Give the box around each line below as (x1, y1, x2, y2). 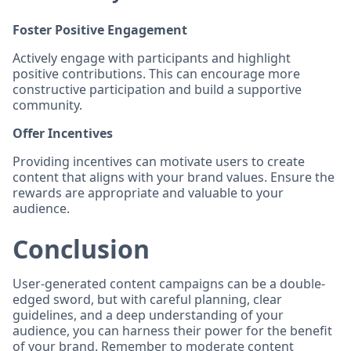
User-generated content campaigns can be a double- (13, 275, 325, 292)
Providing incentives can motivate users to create (13, 153, 305, 170)
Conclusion (13, 232, 150, 266)
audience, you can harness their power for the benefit (13, 322, 332, 339)
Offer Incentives (13, 125, 113, 142)
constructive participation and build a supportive (13, 81, 302, 98)
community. (13, 96, 82, 114)
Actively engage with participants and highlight (13, 49, 291, 67)
